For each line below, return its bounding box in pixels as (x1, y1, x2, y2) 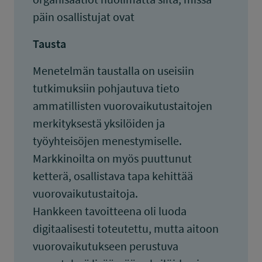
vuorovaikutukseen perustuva (33, 239, 178, 253)
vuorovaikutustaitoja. (33, 186, 138, 201)
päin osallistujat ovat (33, 9, 135, 24)
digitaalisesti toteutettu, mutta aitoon (33, 221, 219, 236)
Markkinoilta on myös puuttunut (33, 151, 192, 166)
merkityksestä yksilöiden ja (33, 116, 165, 130)
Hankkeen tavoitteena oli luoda (33, 204, 187, 218)
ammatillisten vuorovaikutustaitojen (33, 98, 212, 113)
